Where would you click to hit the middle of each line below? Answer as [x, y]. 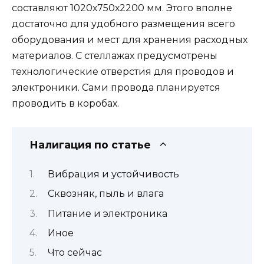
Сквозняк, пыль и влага [105, 194]
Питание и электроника [107, 213]
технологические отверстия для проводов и [123, 72]
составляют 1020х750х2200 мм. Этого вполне [122, 8]
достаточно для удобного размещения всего [123, 24]
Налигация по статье [90, 145]
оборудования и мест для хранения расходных [130, 40]
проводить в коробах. [65, 104]
